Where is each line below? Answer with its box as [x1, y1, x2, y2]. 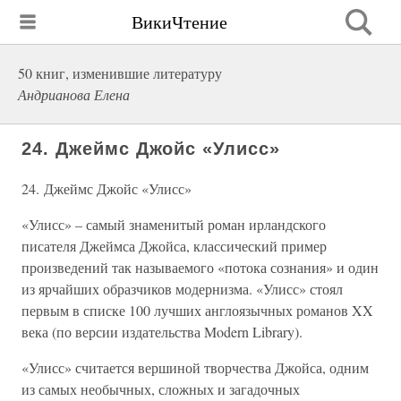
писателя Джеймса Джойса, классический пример [21, 236, 327, 255]
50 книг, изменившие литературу [18, 64, 222, 82]
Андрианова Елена [18, 85, 130, 104]
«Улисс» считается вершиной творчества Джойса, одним [21, 358, 369, 377]
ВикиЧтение [132, 9, 227, 34]
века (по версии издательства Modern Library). [21, 322, 303, 341]
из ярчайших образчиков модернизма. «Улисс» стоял [21, 279, 343, 298]
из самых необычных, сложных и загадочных [21, 380, 300, 398]
